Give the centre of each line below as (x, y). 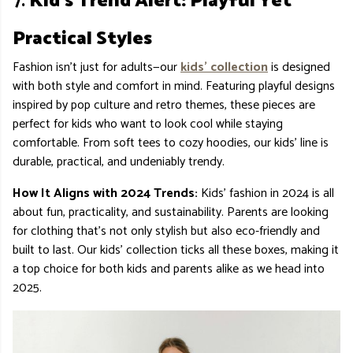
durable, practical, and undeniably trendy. (119, 162)
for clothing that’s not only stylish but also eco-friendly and (166, 231)
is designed (299, 67)
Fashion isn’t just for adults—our (97, 67)
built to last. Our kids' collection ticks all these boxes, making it (176, 250)
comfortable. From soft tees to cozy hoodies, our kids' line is (171, 143)
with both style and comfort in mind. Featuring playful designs (174, 86)
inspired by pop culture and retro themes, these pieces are (164, 105)
